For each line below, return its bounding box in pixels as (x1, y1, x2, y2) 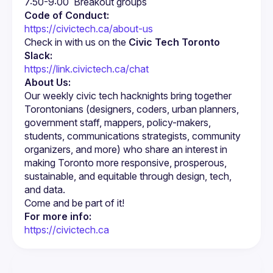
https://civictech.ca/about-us (24, 23, 153, 35)
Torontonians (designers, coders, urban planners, (24, 103, 239, 115)
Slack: (24, 49, 52, 62)
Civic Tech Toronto (129, 36, 220, 48)
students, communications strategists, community (24, 130, 241, 142)
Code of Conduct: (24, 9, 109, 21)
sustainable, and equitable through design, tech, (24, 170, 232, 182)
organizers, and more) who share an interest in (24, 143, 227, 155)
